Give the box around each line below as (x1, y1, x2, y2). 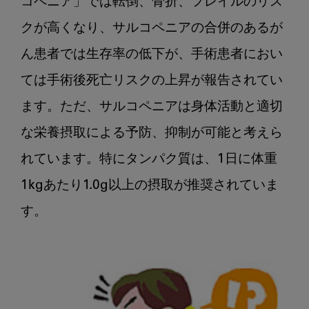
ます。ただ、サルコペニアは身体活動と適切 (21, 100, 283, 114)
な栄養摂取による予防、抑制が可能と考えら (21, 126, 283, 140)
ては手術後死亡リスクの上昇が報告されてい (21, 74, 283, 88)
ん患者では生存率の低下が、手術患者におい (21, 48, 283, 61)
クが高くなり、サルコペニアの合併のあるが (21, 21, 283, 35)
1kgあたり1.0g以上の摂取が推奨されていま (21, 179, 279, 192)
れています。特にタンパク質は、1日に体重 (21, 152, 277, 166)
